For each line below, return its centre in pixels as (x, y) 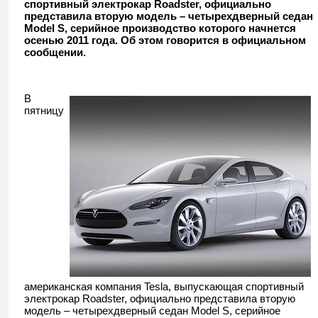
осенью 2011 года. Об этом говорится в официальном (165, 40)
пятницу (44, 110)
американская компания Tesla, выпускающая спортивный (164, 286)
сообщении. (55, 52)
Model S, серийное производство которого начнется (160, 28)
